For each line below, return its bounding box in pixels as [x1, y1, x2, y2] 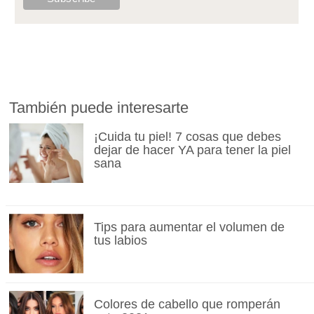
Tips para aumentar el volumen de [93, 219, 285, 234]
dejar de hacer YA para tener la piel [93, 142, 291, 157]
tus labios [93, 233, 147, 247]
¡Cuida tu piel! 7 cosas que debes [93, 129, 281, 144]
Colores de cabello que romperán [93, 296, 280, 311]
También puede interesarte [9, 98, 189, 116]
